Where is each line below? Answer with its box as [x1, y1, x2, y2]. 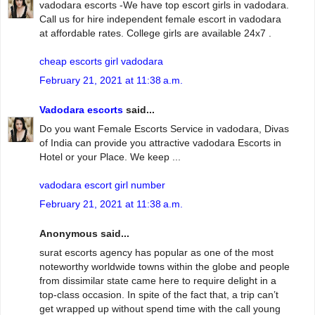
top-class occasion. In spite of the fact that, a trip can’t [39, 289, 278, 301]
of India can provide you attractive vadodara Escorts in [39, 137, 281, 149]
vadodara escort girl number [39, 179, 165, 191]
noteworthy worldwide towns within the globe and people [39, 261, 290, 273]
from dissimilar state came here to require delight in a [39, 275, 276, 287]
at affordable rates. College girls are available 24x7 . [39, 27, 271, 39]
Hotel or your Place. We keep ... [39, 151, 181, 163]
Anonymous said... [39, 227, 129, 239]
